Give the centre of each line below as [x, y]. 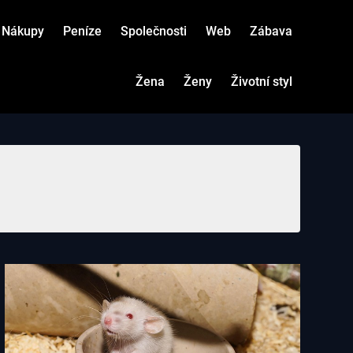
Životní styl [261, 82]
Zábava [271, 31]
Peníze [82, 31]
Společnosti [153, 31]
